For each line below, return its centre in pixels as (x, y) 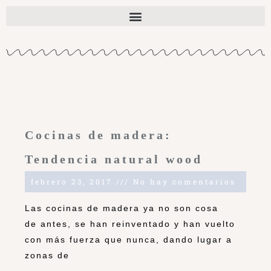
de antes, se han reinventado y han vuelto (130, 224)
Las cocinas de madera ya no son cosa (122, 208)
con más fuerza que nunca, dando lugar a (129, 240)
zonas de (47, 256)
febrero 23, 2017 (73, 182)
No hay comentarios (183, 182)
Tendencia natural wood (114, 159)
